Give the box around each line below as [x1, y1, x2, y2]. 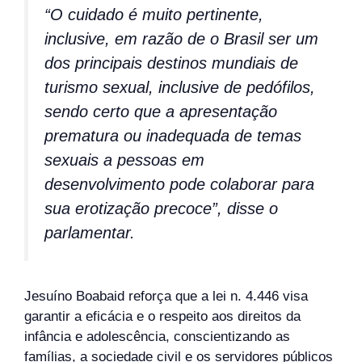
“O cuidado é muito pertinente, [44, 6, 263, 24]
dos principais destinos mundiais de [44, 54, 298, 73]
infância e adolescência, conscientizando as [24, 329, 290, 345]
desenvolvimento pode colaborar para [44, 175, 314, 194]
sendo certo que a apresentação [44, 103, 277, 121]
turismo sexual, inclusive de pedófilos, [44, 78, 315, 97]
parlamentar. [44, 224, 135, 242]
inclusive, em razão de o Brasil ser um [44, 30, 318, 48]
